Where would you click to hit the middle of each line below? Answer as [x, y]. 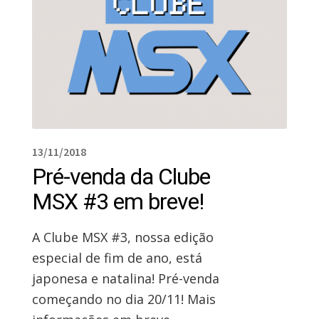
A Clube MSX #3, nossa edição [122, 237]
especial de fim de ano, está [117, 258]
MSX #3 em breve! [117, 202]
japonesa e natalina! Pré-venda [125, 279]
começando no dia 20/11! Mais [124, 299]
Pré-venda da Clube [121, 177]
